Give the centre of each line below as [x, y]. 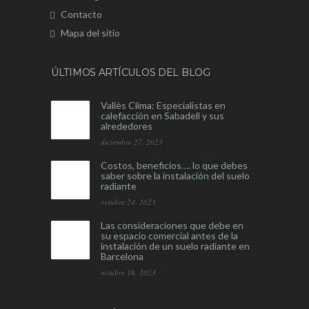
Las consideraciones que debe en [172, 225]
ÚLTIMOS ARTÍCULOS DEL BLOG [131, 72]
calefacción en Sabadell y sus [162, 116]
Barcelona [122, 256]
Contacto [81, 14]
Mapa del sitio [90, 33]
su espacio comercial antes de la [169, 236]
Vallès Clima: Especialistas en [163, 105]
